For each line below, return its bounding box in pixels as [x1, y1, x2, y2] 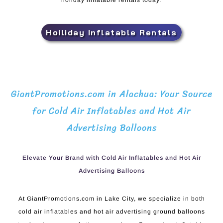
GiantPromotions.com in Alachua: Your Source [10, 86, 213, 102]
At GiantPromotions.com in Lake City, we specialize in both [18, 195, 205, 202]
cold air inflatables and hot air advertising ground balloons [18, 208, 205, 215]
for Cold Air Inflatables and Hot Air [32, 103, 191, 119]
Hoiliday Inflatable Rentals [46, 27, 177, 37]
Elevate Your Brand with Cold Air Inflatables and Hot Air [22, 154, 201, 161]
